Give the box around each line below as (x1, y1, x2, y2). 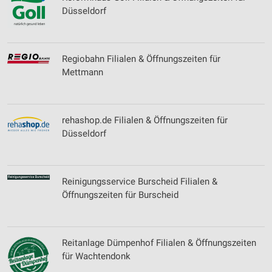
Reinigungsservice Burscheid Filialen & (62, 176, 217, 187)
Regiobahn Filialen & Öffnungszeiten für (62, 53, 220, 64)
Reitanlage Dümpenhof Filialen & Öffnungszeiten (62, 237, 256, 248)
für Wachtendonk (62, 251, 131, 262)
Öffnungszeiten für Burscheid (62, 189, 178, 200)
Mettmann (62, 67, 103, 78)
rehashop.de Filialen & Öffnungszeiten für (62, 115, 228, 126)
